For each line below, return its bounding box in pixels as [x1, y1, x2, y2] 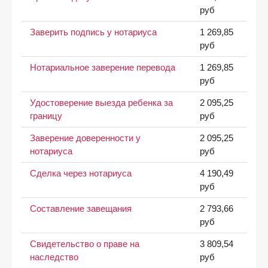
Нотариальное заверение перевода [29, 62, 175, 72]
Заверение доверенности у [29, 133, 141, 143]
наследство [29, 252, 78, 262]
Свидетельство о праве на [29, 239, 139, 249]
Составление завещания [29, 203, 132, 214]
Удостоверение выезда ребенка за [29, 98, 173, 108]
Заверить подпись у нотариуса [29, 27, 157, 37]
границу [29, 111, 62, 121]
